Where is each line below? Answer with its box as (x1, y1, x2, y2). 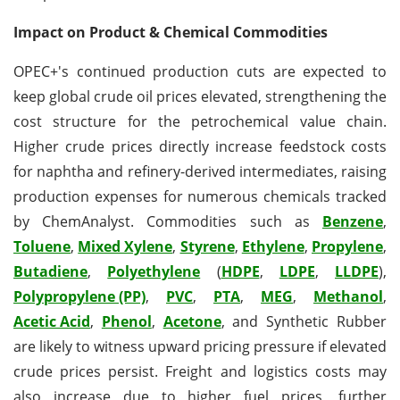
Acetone (162, 311, 221, 331)
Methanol (313, 286, 383, 306)
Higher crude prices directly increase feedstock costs (13, 136, 387, 156)
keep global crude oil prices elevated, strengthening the (13, 86, 387, 106)
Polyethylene (107, 261, 201, 281)
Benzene (322, 211, 383, 231)
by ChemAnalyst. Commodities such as (13, 211, 322, 231)
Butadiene (13, 261, 87, 281)
